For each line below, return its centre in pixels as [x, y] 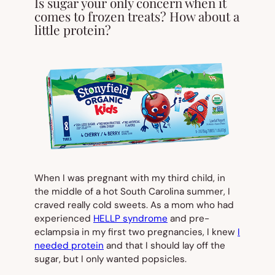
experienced [64, 219]
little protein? [73, 29]
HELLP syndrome [130, 219]
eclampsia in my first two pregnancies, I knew [136, 232]
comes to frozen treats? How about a [137, 16]
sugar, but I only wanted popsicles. [110, 259]
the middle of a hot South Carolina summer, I [132, 192]
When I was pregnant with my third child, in [130, 178]
